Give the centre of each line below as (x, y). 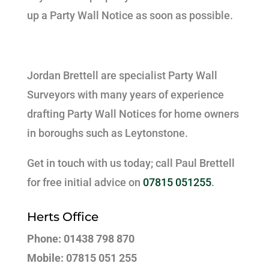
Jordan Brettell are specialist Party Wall (122, 75)
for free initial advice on (85, 182)
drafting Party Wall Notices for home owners (133, 114)
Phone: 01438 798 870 (80, 239)
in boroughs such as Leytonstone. (107, 133)
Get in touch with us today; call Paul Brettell (131, 163)
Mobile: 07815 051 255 (82, 258)
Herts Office (62, 217)
